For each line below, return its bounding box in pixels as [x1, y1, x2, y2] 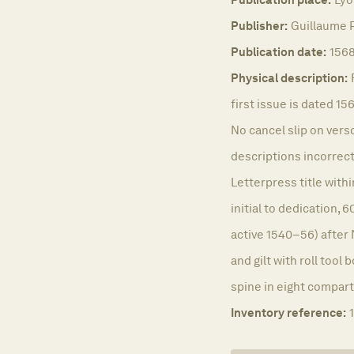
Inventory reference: [231, 304, 346, 320]
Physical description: [231, 70, 348, 85]
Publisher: [231, 17, 288, 33]
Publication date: [231, 43, 326, 59]
